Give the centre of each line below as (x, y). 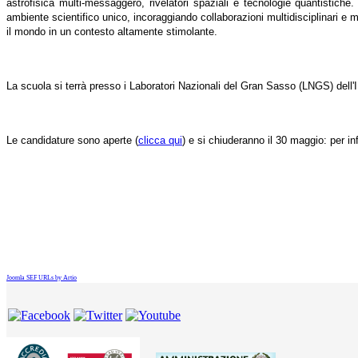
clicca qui (160, 141)
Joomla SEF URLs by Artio (42, 278)
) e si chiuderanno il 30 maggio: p (259, 141)
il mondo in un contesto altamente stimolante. (112, 32)
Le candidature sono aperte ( (72, 141)
